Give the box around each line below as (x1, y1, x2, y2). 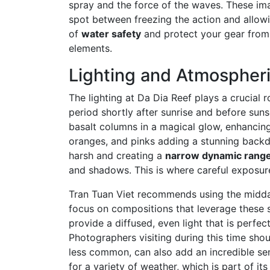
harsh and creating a (69, 149, 165, 162)
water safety (81, 28, 141, 40)
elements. (69, 42, 112, 55)
